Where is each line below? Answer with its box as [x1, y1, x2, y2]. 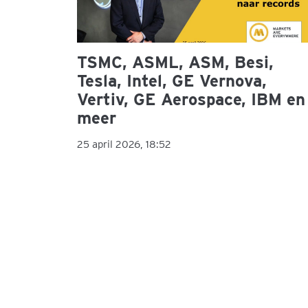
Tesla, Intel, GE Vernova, [77, 71, 267, 91]
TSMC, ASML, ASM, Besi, [77, 52, 274, 73]
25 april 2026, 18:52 [77, 138, 171, 151]
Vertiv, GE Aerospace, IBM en [77, 89, 305, 110]
